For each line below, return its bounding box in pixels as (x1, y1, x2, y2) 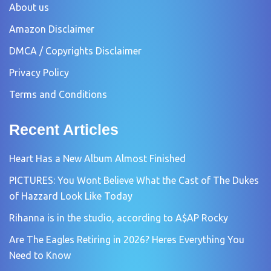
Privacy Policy (9, 67, 69, 78)
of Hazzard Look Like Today (9, 190, 132, 201)
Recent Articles (9, 120, 119, 138)
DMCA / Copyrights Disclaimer (9, 45, 142, 56)
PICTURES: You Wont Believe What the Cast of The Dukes (9, 174, 259, 186)
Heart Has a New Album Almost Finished (9, 152, 186, 164)
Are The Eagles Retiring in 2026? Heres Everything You (9, 233, 244, 245)
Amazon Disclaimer (9, 23, 94, 34)
